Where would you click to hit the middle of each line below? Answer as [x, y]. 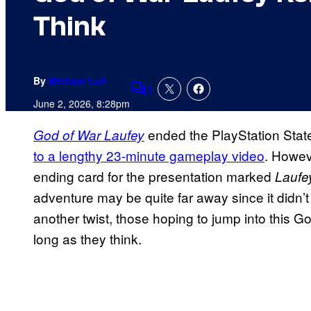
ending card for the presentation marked [154, 176]
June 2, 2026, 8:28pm [82, 104]
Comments [162, 98]
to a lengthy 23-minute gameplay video [149, 155]
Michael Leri [77, 81]
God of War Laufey [89, 135]
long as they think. [87, 239]
